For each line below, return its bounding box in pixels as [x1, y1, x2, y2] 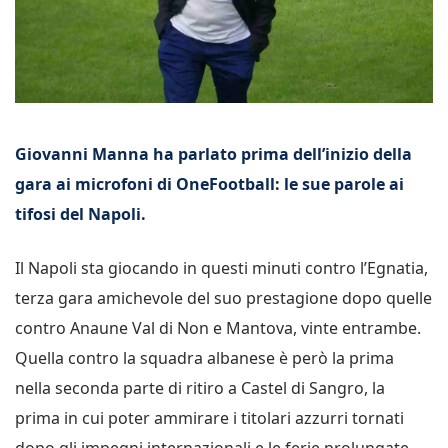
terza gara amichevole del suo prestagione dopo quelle [15, 286, 432, 309]
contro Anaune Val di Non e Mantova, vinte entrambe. [15, 316, 421, 339]
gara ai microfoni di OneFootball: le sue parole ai [15, 172, 404, 195]
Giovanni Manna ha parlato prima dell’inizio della [15, 142, 412, 165]
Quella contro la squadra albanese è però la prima [15, 346, 394, 369]
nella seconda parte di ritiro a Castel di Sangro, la [15, 376, 385, 399]
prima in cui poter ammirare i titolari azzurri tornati [15, 406, 404, 429]
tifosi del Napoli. [15, 202, 146, 225]
